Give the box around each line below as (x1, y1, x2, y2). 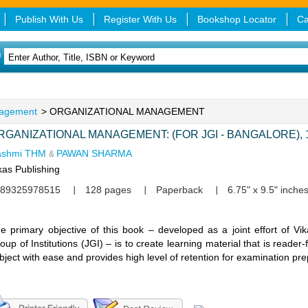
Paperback (156, 184, 203, 195)
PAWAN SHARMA (56, 148, 132, 159)
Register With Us (103, 14, 177, 25)
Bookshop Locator (197, 14, 276, 25)
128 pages (85, 184, 131, 195)
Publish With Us (14, 14, 83, 25)
